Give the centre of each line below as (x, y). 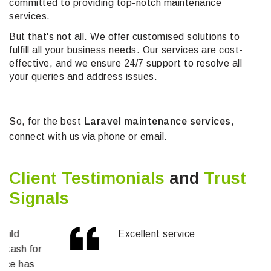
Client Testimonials (87, 178)
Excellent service (96, 234)
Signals (39, 198)
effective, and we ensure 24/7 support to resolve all (126, 63)
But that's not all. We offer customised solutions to (124, 37)
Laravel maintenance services (157, 121)
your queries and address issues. (83, 77)
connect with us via (54, 136)
